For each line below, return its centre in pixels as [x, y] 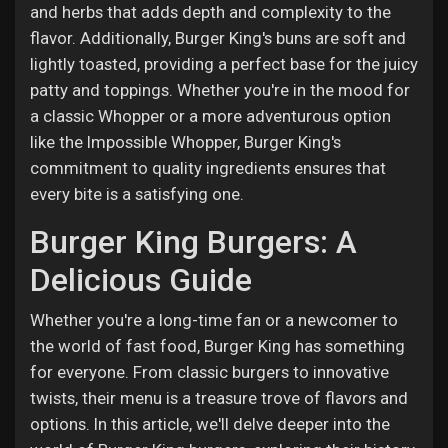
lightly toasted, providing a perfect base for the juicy [224, 64]
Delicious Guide [141, 280]
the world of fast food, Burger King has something [217, 346]
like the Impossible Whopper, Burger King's [185, 142]
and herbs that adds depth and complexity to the [210, 12]
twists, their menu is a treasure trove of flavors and [219, 398]
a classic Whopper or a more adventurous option [210, 116]
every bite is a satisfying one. [137, 194]
